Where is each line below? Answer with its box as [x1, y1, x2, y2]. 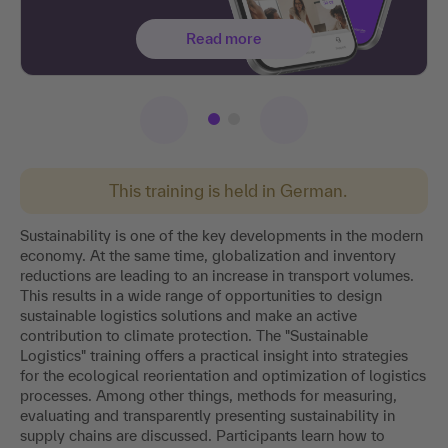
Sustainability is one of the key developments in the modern [20, 227, 423, 245]
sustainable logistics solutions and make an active [20, 307, 357, 325]
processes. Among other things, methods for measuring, [20, 387, 397, 405]
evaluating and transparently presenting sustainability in [20, 407, 395, 425]
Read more [186, 30, 262, 48]
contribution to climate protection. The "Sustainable [20, 327, 368, 345]
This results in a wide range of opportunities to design [20, 287, 382, 305]
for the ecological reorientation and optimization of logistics [20, 367, 426, 385]
